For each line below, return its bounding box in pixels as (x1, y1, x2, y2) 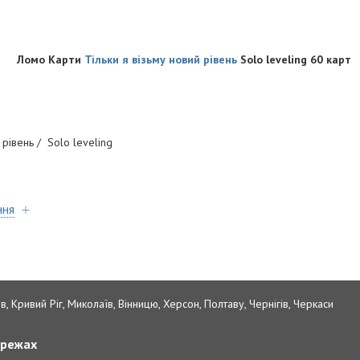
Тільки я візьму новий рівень (84, 52, 237, 67)
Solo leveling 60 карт (237, 52, 351, 67)
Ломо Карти (17, 52, 84, 67)
